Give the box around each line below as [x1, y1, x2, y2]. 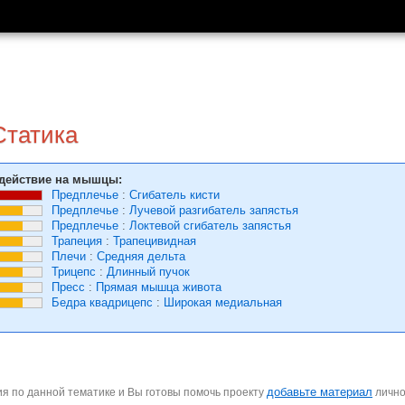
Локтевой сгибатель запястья [129, 219, 291, 232]
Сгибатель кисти [129, 188, 220, 202]
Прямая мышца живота [96, 280, 221, 294]
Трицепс [52, 265, 96, 278]
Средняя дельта [97, 250, 185, 263]
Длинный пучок [107, 265, 190, 278]
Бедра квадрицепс [52, 296, 153, 309]
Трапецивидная [113, 234, 196, 248]
